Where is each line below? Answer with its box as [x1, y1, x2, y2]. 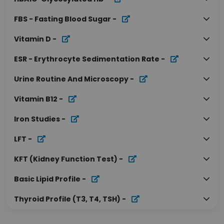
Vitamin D [14, 34, 51, 44]
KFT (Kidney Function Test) [14, 154, 117, 164]
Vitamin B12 [14, 94, 57, 104]
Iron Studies [14, 114, 60, 124]
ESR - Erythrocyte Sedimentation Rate [14, 54, 159, 64]
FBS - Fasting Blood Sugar [14, 14, 111, 24]
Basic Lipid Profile [14, 174, 80, 184]
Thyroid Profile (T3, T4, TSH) [14, 194, 120, 204]
